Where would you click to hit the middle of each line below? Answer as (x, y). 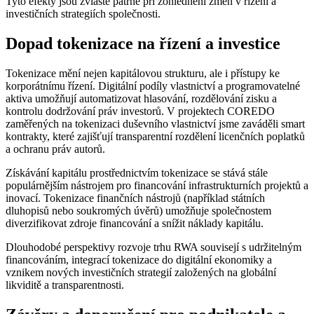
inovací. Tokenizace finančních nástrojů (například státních (135, 198)
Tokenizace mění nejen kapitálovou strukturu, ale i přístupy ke (143, 73)
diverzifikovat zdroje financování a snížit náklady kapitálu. (135, 223)
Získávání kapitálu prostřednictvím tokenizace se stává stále (137, 172)
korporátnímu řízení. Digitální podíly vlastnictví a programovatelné (153, 86)
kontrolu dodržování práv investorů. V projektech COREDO (140, 111)
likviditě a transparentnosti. (65, 285)
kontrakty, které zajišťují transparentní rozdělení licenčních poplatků (155, 136)
